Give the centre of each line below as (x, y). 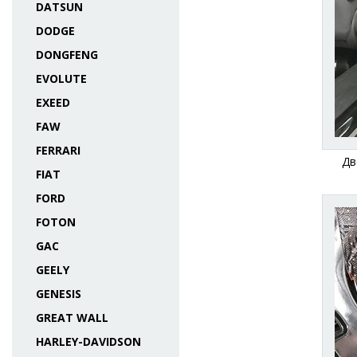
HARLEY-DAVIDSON (88, 341)
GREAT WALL (72, 318)
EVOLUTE (61, 78)
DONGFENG (67, 55)
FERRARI (58, 150)
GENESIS (59, 294)
